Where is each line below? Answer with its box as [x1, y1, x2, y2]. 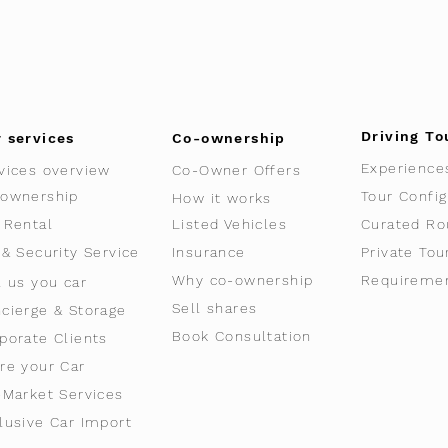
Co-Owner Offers [172, 162, 301, 178]
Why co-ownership [172, 272, 314, 288]
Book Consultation [172, 328, 312, 344]
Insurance [172, 244, 246, 260]
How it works [172, 190, 272, 206]
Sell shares [172, 300, 258, 316]
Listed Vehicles [172, 216, 287, 232]
